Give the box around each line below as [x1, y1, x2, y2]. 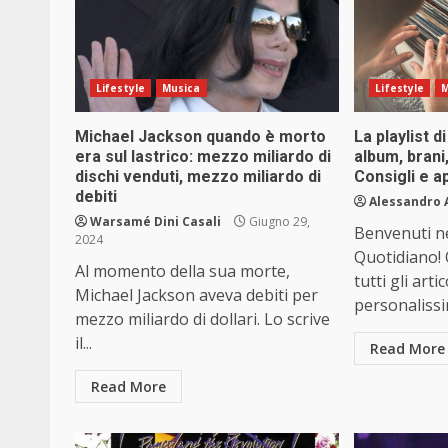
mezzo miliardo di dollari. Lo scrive [75, 308, 330, 331]
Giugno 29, [246, 213, 310, 231]
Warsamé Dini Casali [90, 213, 221, 231]
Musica [161, 81, 201, 96]
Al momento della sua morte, [75, 260, 290, 283]
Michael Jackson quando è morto [75, 127, 326, 147]
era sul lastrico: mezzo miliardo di [75, 147, 331, 167]
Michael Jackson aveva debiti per [75, 284, 318, 307]
